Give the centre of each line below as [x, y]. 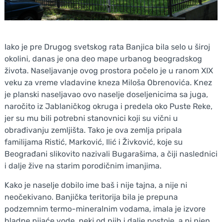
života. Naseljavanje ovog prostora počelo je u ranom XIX [109, 70]
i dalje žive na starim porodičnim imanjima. [83, 166]
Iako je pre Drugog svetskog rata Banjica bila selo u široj [107, 47]
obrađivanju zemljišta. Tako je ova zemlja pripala [93, 130]
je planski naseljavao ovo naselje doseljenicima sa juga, [106, 94]
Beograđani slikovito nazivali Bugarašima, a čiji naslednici [111, 154]
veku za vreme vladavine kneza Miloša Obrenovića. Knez [108, 82]
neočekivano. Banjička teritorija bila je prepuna [91, 197]
